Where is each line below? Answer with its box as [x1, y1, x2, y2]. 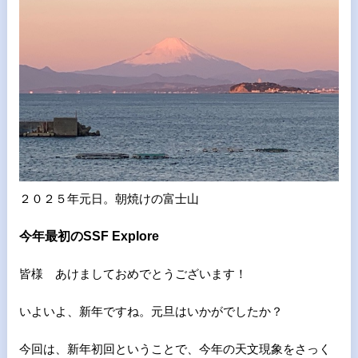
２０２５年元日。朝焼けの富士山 [18, 192, 199, 206]
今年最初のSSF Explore [18, 229, 159, 244]
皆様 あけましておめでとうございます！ [18, 267, 247, 281]
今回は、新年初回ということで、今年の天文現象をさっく [18, 342, 331, 356]
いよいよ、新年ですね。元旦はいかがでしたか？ [18, 304, 283, 319]
